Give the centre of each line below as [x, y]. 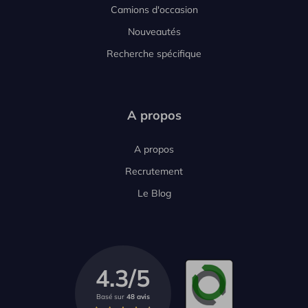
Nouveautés [154, 32]
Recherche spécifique [154, 54]
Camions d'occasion [154, 10]
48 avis [138, 296]
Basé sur [111, 296]
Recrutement [154, 171]
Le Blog [154, 193]
